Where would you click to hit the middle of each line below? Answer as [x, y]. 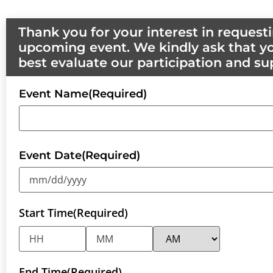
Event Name [54, 94]
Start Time [46, 213]
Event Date [50, 156]
